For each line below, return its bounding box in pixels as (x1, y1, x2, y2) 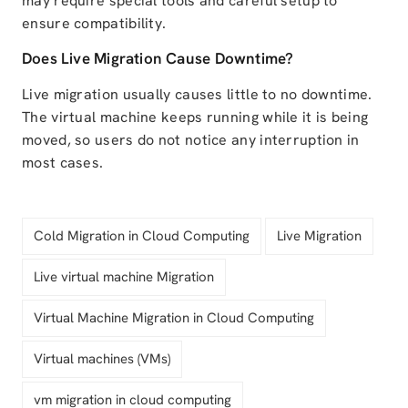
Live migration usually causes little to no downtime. (22, 85, 372, 105)
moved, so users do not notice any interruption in (22, 130, 360, 150)
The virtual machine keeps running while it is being (22, 107, 369, 127)
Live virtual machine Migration (34, 268, 214, 287)
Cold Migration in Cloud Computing (34, 227, 250, 246)
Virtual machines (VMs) (34, 350, 170, 369)
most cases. (22, 153, 104, 173)
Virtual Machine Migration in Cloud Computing (34, 309, 314, 328)
